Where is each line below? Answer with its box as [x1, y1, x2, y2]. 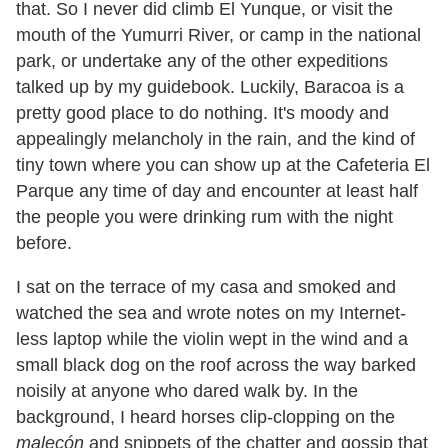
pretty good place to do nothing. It [16, 102, 283, 123]
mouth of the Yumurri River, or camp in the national [16, 24, 421, 45]
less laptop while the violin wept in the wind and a [16, 328, 408, 349]
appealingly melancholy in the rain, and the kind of [16, 128, 415, 149]
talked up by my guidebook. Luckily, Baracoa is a [16, 76, 404, 97]
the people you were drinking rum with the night [16, 206, 393, 227]
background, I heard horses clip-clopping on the [16, 406, 395, 427]
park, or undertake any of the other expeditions [16, 50, 388, 71]
